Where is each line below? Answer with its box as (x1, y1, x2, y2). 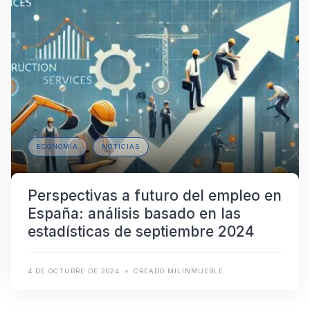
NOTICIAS (102, 143, 140, 151)
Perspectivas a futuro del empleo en (28, 187, 282, 205)
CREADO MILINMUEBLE (134, 267, 224, 275)
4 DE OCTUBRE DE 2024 (28, 267, 120, 275)
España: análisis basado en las (28, 205, 241, 223)
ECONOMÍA (37, 143, 78, 151)
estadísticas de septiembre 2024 (28, 223, 255, 241)
